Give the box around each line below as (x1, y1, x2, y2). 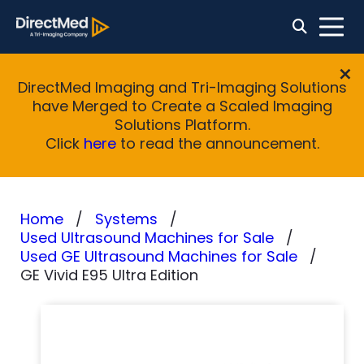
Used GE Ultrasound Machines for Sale (20, 246, 297, 266)
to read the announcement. (115, 133, 319, 154)
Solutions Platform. (114, 115, 250, 135)
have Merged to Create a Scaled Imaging (32, 96, 332, 116)
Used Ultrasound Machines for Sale (20, 227, 274, 248)
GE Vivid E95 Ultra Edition (20, 265, 198, 285)
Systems (95, 209, 158, 229)
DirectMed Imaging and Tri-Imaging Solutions (17, 77, 347, 97)
